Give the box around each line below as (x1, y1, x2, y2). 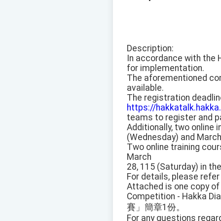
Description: (127, 43, 174, 54)
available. (127, 83, 164, 93)
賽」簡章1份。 (127, 202, 185, 213)
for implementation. (127, 63, 204, 74)
